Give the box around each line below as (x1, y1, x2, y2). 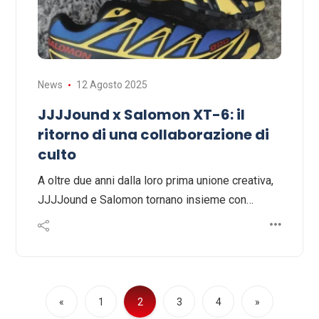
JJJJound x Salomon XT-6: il (38, 105, 245, 125)
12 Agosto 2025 (75, 79, 147, 91)
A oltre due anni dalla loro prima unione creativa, (38, 174, 273, 188)
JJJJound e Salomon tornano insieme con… (38, 193, 253, 207)
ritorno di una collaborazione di (38, 125, 269, 145)
